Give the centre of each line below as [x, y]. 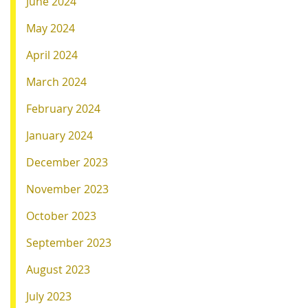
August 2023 [58, 269]
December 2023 [67, 162]
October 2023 [61, 216]
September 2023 [69, 242]
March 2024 [56, 81]
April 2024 [52, 55]
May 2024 [51, 28]
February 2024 [63, 108]
